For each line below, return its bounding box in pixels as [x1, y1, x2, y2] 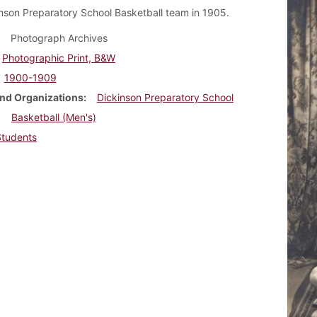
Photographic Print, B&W [1, 51, 115, 64]
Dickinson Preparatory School [96, 91, 234, 103]
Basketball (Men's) [11, 110, 96, 123]
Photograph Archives [10, 31, 108, 44]
